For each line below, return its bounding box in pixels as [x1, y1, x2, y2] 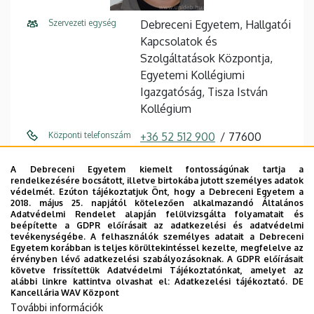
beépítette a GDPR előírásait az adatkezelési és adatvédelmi [11, 220, 303, 231]
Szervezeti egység [48, 18, 116, 28]
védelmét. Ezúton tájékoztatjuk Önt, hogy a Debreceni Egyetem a [11, 186, 303, 197]
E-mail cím [48, 186, 88, 196]
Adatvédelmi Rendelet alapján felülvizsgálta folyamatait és [11, 209, 303, 219]
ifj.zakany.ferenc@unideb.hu [140, 186, 281, 200]
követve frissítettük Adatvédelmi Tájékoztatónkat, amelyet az [11, 265, 303, 275]
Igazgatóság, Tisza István [140, 85, 268, 99]
